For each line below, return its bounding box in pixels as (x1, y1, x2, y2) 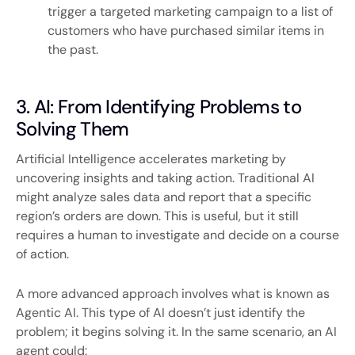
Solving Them (16, 116, 129, 141)
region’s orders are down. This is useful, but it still (16, 207, 299, 224)
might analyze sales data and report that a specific (16, 188, 311, 205)
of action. (16, 245, 69, 262)
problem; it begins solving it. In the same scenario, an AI (16, 323, 337, 341)
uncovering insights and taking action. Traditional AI (16, 169, 315, 186)
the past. (48, 40, 98, 58)
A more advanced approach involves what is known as (16, 285, 330, 303)
